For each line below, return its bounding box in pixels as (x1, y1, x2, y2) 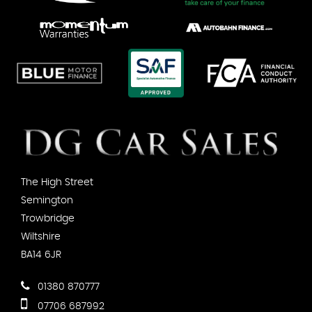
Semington (21, 195, 73, 205)
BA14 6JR (21, 249, 61, 260)
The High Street (21, 177, 93, 187)
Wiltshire (21, 231, 61, 242)
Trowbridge (21, 213, 75, 224)
